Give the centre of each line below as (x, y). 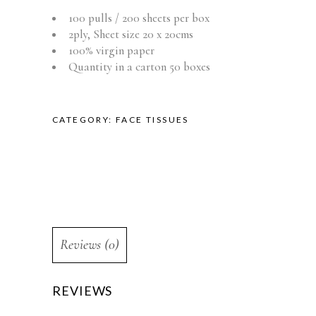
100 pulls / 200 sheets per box (139, 18)
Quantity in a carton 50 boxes (139, 67)
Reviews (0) (90, 245)
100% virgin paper (111, 51)
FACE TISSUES (152, 120)
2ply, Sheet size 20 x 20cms (131, 35)
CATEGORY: (84, 120)
